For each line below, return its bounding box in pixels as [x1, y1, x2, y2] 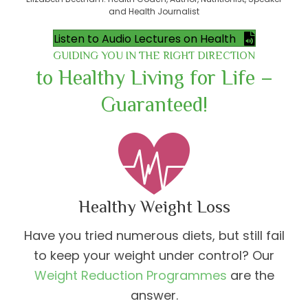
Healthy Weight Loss [78, 196, 230, 217]
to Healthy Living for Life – [35, 65, 273, 89]
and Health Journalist [109, 5, 199, 17]
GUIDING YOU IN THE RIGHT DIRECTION [53, 49, 255, 62]
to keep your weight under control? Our [34, 246, 274, 264]
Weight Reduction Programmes [34, 266, 227, 284]
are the [226, 266, 274, 284]
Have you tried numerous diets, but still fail [23, 226, 285, 244]
